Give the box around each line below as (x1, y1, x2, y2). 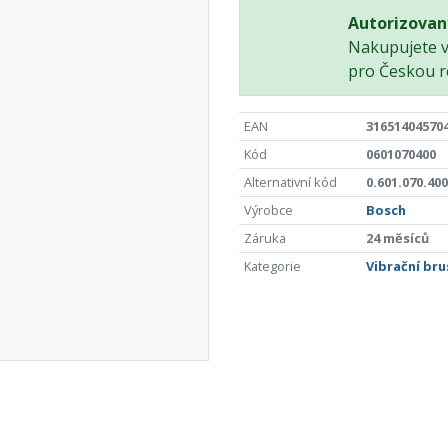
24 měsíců (365, 228, 429, 247)
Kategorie (243, 256, 301, 275)
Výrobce (243, 200, 293, 219)
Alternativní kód (243, 172, 337, 191)
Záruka (243, 228, 286, 247)
